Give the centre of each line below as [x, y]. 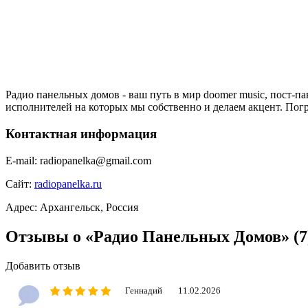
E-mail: [21, 160]
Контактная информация [81, 133]
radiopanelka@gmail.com [96, 160]
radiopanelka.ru [68, 184]
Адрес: [21, 207]
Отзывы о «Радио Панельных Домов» [150, 236]
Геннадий [144, 290]
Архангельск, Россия [89, 207]
